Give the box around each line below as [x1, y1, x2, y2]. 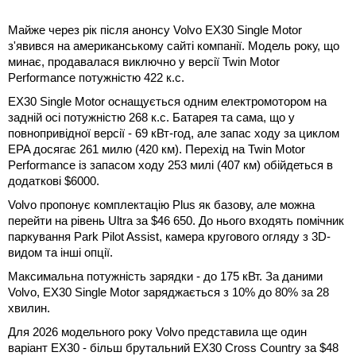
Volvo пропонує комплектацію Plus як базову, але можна [8, 197, 315, 211]
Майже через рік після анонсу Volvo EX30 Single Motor [8, 22, 302, 37]
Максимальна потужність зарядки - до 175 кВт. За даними [8, 269, 323, 283]
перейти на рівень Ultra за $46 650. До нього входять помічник [8, 213, 344, 227]
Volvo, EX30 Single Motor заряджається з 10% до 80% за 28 [8, 284, 329, 299]
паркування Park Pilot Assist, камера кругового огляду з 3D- [8, 229, 331, 243]
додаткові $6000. [8, 173, 99, 188]
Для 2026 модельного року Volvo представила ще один [8, 324, 307, 339]
